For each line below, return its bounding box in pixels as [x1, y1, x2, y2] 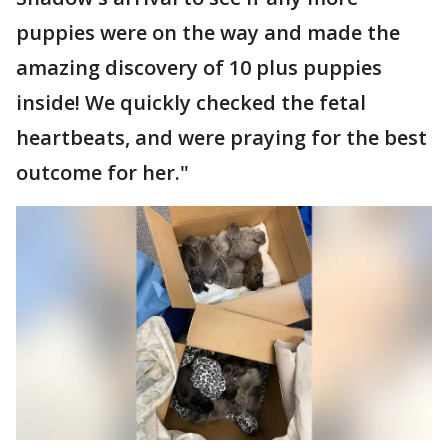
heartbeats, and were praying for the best [16, 124, 427, 152]
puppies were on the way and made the [16, 19, 400, 47]
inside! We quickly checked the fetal [16, 89, 366, 117]
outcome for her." [16, 159, 189, 187]
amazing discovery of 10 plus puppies [16, 54, 382, 82]
